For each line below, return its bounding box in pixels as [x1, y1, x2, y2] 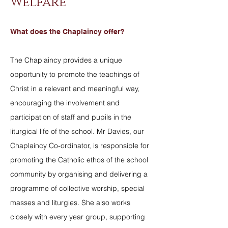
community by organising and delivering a [10, 169, 148, 179]
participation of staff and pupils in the [10, 112, 131, 122]
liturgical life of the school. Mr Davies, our [10, 127, 144, 136]
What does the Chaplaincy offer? [10, 27, 125, 36]
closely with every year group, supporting [10, 212, 145, 221]
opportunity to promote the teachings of [10, 70, 139, 79]
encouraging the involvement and [10, 98, 120, 107]
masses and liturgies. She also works [10, 198, 130, 207]
